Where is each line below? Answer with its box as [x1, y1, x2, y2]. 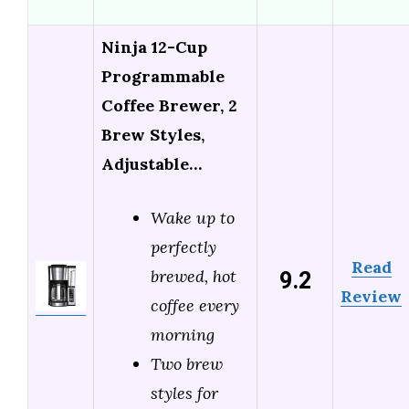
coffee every [151, 295, 239, 317]
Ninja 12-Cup [101, 37, 207, 58]
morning [151, 324, 215, 346]
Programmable [101, 66, 225, 88]
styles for [151, 383, 218, 404]
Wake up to [151, 207, 235, 229]
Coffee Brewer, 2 [101, 95, 237, 117]
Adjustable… [101, 153, 202, 175]
